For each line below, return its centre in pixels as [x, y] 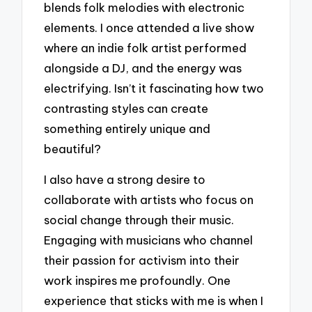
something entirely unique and [127, 128]
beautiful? [73, 148]
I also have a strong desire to [125, 180]
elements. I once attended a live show [149, 27]
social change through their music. [139, 220]
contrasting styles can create [126, 108]
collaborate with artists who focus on [149, 200]
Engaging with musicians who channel [149, 240]
